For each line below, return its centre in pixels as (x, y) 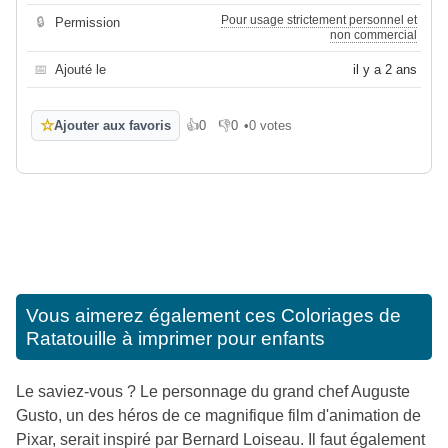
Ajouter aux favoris (112, 126)
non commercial (373, 35)
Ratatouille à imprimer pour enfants (175, 339)
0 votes (270, 126)
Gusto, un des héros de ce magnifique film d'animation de (218, 416)
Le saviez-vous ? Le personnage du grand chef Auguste (213, 392)
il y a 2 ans (385, 70)
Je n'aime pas (258, 133)
